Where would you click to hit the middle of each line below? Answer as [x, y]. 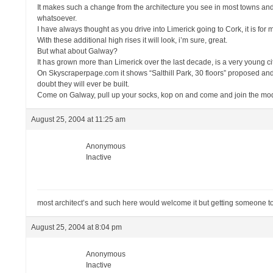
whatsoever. [57, 18]
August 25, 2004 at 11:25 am [79, 119]
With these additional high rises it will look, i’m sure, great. [133, 40]
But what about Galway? [78, 51]
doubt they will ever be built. [83, 84]
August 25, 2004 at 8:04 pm [77, 227]
